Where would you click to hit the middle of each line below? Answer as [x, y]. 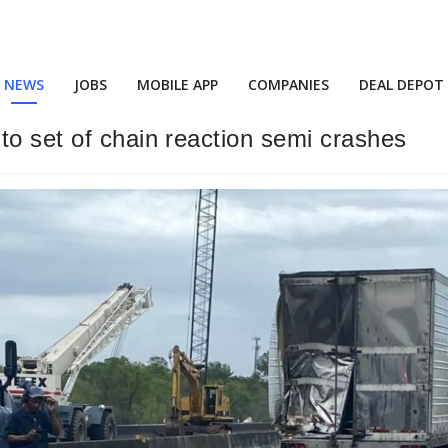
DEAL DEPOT [401, 84]
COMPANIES [288, 84]
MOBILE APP [177, 84]
